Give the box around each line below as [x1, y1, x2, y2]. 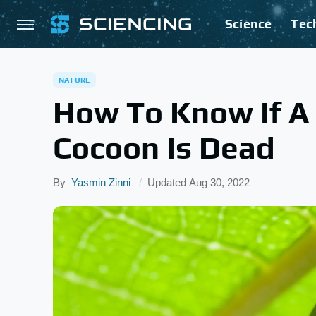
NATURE [59, 75, 91, 84]
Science [225, 16, 272, 31]
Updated [147, 176, 189, 188]
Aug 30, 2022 [189, 176, 250, 188]
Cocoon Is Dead [53, 130, 275, 166]
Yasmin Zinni [71, 176, 130, 188]
